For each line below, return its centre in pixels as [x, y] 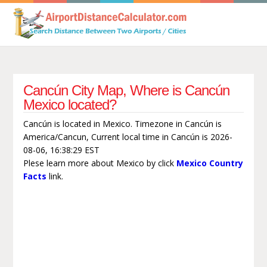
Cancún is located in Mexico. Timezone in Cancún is [122, 123]
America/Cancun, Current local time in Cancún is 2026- [128, 136]
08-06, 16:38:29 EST [61, 150]
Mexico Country [209, 163]
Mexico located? [69, 104]
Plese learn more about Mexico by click [100, 163]
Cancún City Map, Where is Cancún [126, 90]
